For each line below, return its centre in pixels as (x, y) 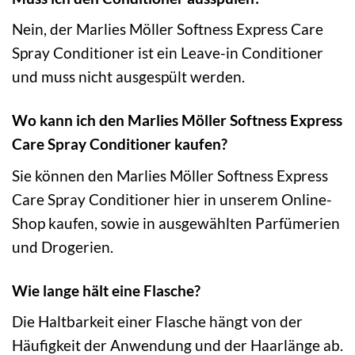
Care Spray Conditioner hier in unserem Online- (172, 199)
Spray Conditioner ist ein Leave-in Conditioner (168, 53)
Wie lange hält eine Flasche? (106, 290)
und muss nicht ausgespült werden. (128, 77)
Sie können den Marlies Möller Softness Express (170, 175)
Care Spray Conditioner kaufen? (120, 144)
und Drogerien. (63, 246)
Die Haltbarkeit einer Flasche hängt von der (157, 322)
